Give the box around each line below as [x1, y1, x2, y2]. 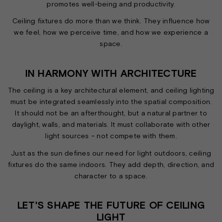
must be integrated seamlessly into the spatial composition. [10, 98, 212, 106]
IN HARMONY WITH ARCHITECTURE [25, 67, 197, 79]
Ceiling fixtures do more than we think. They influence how [12, 17, 210, 25]
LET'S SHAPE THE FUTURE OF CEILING [17, 199, 205, 211]
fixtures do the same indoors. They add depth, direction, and [8, 160, 214, 168]
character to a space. [74, 171, 148, 180]
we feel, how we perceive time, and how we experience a [14, 28, 208, 37]
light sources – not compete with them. [45, 132, 177, 140]
